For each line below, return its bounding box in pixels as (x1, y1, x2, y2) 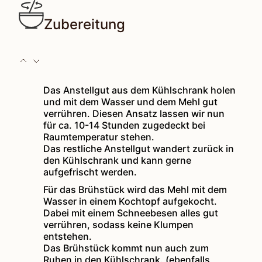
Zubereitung (44, 16, 126, 33)
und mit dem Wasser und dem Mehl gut (43, 96, 218, 108)
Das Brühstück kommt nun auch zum (43, 242, 209, 254)
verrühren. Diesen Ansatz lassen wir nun (43, 108, 225, 120)
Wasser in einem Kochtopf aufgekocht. (43, 195, 218, 208)
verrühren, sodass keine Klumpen (43, 219, 194, 231)
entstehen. (43, 230, 92, 243)
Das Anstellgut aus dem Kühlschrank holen (43, 84, 236, 96)
